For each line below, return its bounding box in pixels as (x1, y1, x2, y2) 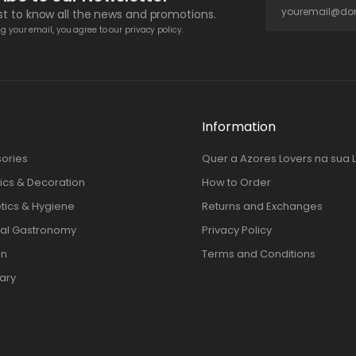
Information (202, 117, 276, 136)
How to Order (202, 174, 271, 190)
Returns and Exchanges (202, 198, 323, 214)
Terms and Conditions (202, 246, 315, 261)
